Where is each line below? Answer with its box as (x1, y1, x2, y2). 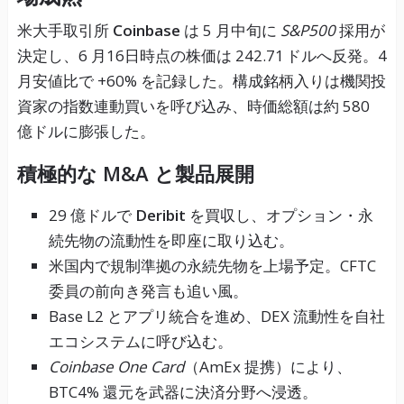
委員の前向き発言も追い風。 (48, 280, 248, 302)
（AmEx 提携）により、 (183, 356, 352, 378)
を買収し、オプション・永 (185, 205, 373, 226)
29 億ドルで (48, 205, 135, 226)
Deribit (134, 205, 186, 226)
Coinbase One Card (48, 356, 184, 378)
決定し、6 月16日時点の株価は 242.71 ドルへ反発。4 (16, 45, 387, 67)
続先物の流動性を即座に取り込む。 (48, 230, 294, 252)
